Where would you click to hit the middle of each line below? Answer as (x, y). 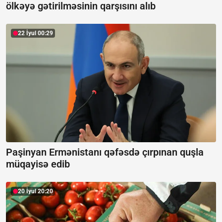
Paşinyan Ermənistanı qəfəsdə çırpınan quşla (105, 152)
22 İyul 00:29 (35, 33)
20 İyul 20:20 (35, 191)
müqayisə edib (38, 164)
